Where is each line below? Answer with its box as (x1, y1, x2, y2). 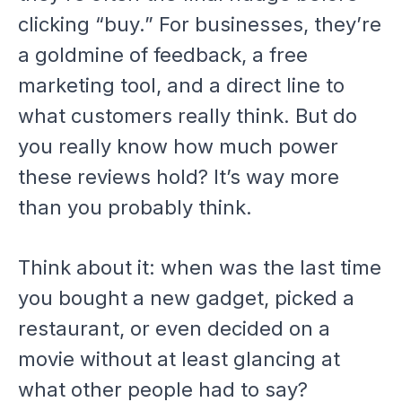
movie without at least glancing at (18, 347, 340, 371)
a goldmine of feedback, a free (18, 43, 308, 67)
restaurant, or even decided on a (18, 317, 330, 341)
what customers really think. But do (18, 104, 357, 128)
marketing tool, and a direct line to (18, 74, 345, 98)
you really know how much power (18, 135, 338, 159)
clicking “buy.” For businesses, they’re (18, 13, 381, 37)
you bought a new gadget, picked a (18, 286, 354, 310)
